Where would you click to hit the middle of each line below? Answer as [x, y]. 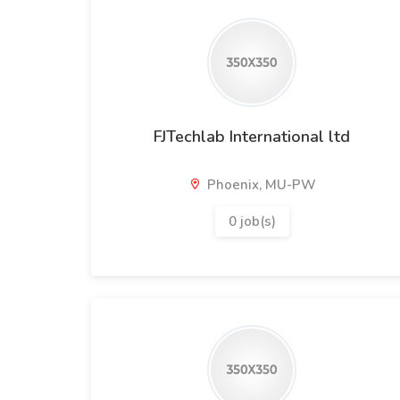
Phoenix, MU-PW [259, 185]
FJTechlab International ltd [252, 137]
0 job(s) [252, 221]
